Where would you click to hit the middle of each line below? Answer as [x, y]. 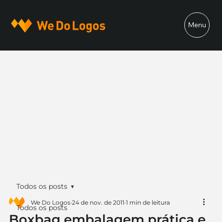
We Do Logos [50, 202]
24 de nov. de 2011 [98, 202]
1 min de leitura [148, 202]
